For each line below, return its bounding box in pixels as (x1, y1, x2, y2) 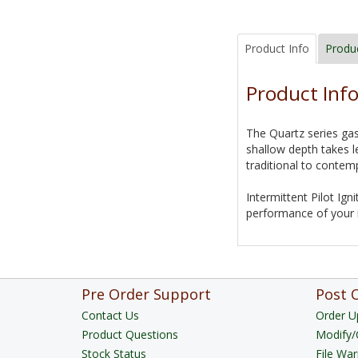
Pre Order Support (82, 284, 211, 304)
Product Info (245, 41, 309, 57)
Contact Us (82, 308, 139, 324)
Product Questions (82, 327, 178, 343)
